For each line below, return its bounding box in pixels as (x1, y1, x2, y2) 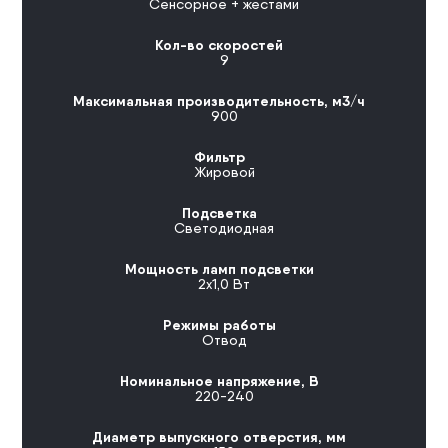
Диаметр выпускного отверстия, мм (92, 427, 346, 446)
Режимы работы (162, 315, 276, 334)
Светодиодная (174, 219, 274, 236)
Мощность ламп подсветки (124, 259, 314, 278)
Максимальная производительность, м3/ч (73, 91, 365, 110)
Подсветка (181, 203, 257, 222)
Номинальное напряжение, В (119, 371, 319, 390)
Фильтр (193, 147, 245, 166)
